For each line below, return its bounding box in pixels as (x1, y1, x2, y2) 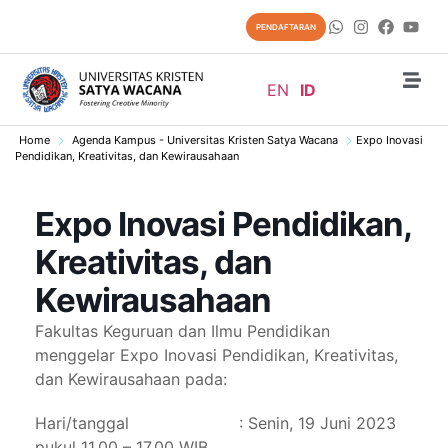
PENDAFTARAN (255, 22, 316, 33)
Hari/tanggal (35, 413, 134, 434)
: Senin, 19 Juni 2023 (239, 413, 396, 434)
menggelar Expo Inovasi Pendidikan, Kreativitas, (35, 345, 398, 366)
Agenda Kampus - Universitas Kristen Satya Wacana (72, 133, 338, 148)
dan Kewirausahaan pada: (35, 369, 227, 390)
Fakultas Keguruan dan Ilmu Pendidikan (35, 321, 330, 342)
